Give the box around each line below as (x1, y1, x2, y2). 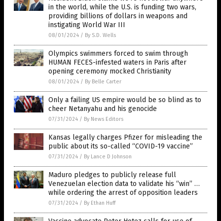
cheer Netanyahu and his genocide (48, 104, 157, 113)
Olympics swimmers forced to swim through (48, 49, 188, 58)
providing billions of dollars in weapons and (48, 11, 187, 20)
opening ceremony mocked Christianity (48, 67, 171, 75)
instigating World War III (48, 20, 125, 29)
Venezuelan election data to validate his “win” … (48, 179, 200, 188)
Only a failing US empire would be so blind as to (48, 95, 201, 104)
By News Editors (84, 115, 123, 122)
